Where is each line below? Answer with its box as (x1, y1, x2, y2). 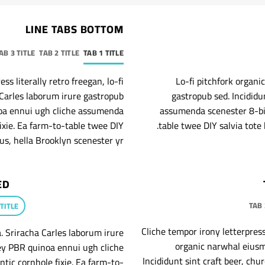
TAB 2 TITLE (39, 45, 80, 60)
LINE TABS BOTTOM (25, 19, 124, 39)
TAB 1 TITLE (83, 45, 124, 60)
